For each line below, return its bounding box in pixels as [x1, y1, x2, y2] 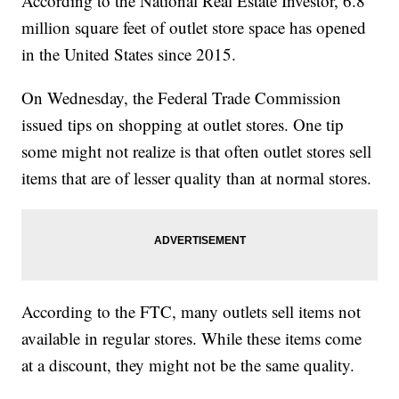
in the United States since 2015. [21, 43, 237, 66]
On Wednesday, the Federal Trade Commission [21, 86, 342, 110]
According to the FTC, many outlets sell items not [21, 300, 362, 323]
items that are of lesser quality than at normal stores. [21, 167, 372, 190]
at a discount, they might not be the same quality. [21, 354, 355, 377]
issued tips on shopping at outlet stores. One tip [21, 113, 345, 136]
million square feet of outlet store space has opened [21, 16, 367, 39]
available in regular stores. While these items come [21, 327, 362, 350]
